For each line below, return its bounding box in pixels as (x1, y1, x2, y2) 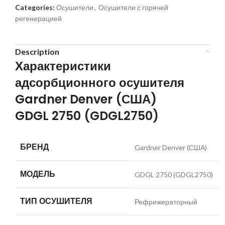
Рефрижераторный (135, 197, 197, 206)
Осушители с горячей (98, 3, 168, 12)
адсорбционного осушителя (15, 74, 184, 91)
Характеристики (15, 57, 111, 74)
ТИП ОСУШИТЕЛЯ (20, 195, 92, 207)
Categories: (15, 3, 55, 12)
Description (15, 46, 59, 56)
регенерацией (15, 14, 62, 23)
